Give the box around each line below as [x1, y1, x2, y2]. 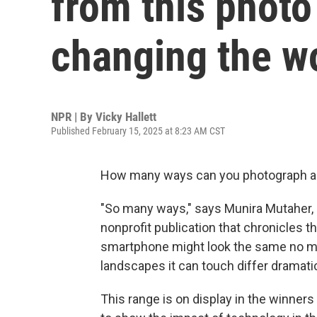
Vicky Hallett [96, 110, 156, 124]
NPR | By [51, 110, 96, 124]
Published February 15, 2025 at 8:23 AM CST [51, 125, 225, 137]
